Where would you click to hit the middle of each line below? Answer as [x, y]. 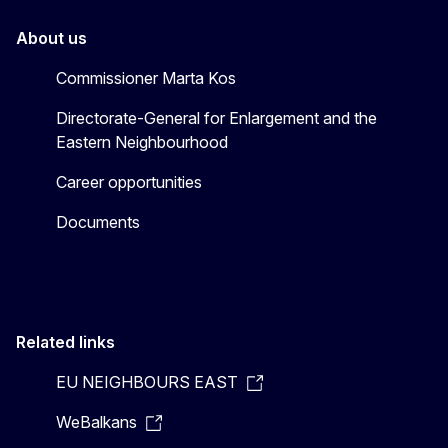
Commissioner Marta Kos [146, 77]
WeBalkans [96, 421]
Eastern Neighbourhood [142, 141]
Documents [98, 221]
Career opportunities [129, 181]
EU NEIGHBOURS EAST [147, 381]
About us [51, 37]
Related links [65, 341]
